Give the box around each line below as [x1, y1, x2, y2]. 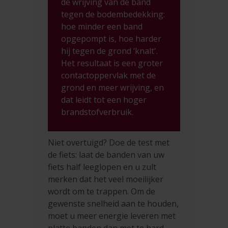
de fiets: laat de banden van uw [48, 149, 165, 160]
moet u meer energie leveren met [48, 210, 176, 221]
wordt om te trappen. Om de [48, 185, 156, 197]
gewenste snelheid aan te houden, [48, 197, 179, 209]
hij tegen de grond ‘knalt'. [61, 45, 158, 56]
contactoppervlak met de [61, 69, 156, 81]
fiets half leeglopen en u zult [48, 161, 157, 173]
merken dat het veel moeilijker [48, 173, 164, 185]
